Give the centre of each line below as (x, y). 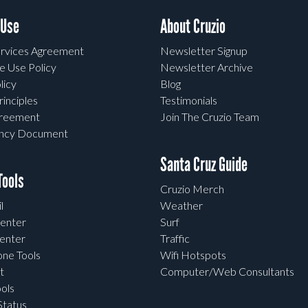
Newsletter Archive (207, 67)
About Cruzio (193, 27)
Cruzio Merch (192, 189)
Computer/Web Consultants (228, 272)
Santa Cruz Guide (204, 165)
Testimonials (189, 100)
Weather (182, 206)
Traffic (175, 239)
